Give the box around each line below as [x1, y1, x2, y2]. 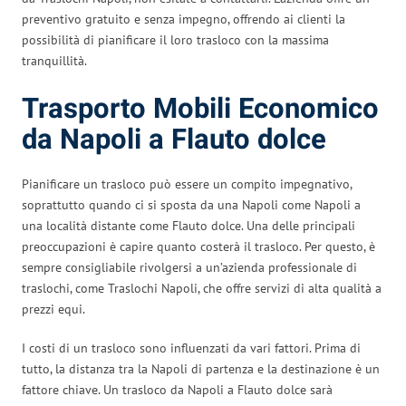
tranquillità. [22, 52, 87, 69]
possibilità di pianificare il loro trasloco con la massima [22, 31, 329, 48]
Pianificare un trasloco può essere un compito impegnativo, [22, 175, 352, 192]
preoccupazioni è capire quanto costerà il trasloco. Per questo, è [22, 237, 375, 255]
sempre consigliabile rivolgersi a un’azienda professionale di [22, 258, 357, 275]
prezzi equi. [22, 300, 85, 317]
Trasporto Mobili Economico [22, 88, 379, 130]
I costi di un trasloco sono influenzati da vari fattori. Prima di [22, 339, 361, 356]
